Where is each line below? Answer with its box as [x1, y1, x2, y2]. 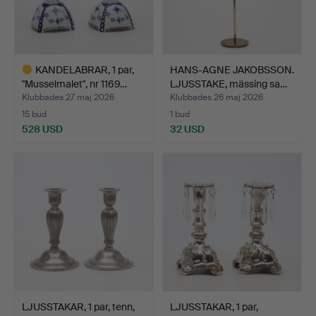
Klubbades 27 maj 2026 [22, 91, 114, 103]
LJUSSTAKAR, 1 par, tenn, [22, 300, 135, 313]
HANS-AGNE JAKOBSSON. [170, 63, 294, 76]
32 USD [170, 122, 205, 135]
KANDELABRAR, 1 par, [35, 63, 134, 76]
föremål [14, 157, 49, 170]
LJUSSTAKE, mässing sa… [170, 77, 287, 90]
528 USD [22, 122, 63, 135]
